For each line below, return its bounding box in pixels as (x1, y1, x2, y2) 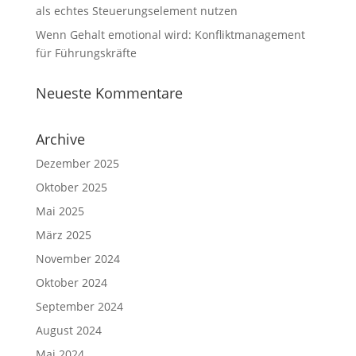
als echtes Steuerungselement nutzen (35, 3, 238, 18)
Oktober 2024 (35, 275, 107, 290)
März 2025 (35, 227, 91, 242)
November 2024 (35, 251, 120, 266)
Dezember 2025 (35, 156, 119, 171)
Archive (35, 130, 85, 149)
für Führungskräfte (35, 45, 137, 60)
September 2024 (35, 299, 123, 314)
